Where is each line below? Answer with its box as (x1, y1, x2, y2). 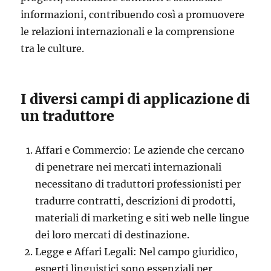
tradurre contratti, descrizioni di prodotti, (35, 194, 236, 207)
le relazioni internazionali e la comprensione (21, 25, 235, 38)
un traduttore (21, 106, 115, 125)
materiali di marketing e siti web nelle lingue (35, 211, 250, 224)
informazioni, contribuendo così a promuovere (21, 8, 245, 21)
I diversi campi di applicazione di (21, 90, 250, 108)
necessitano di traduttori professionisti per (35, 177, 241, 190)
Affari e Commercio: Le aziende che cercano (35, 143, 245, 156)
